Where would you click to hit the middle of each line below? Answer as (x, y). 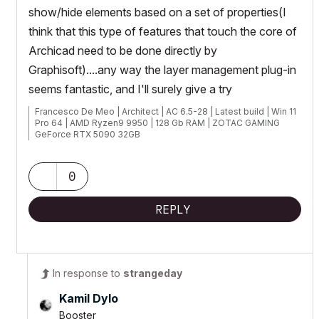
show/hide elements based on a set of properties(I (157, 12)
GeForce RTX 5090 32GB (88, 134)
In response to (88, 273)
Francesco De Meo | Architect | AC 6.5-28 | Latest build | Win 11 (166, 111)
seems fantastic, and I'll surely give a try (130, 89)
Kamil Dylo (89, 298)
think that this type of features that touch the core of (163, 31)
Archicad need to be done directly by (123, 50)
